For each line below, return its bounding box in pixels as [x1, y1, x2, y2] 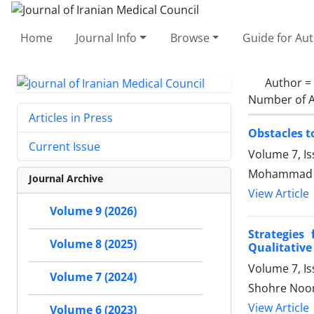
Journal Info [76, 29, 137, 46]
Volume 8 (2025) [50, 236, 137, 252]
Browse [170, 29, 210, 46]
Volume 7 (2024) [50, 269, 137, 285]
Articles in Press [29, 110, 113, 126]
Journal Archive [29, 172, 103, 186]
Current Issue [29, 139, 100, 155]
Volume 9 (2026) [50, 203, 137, 219]
